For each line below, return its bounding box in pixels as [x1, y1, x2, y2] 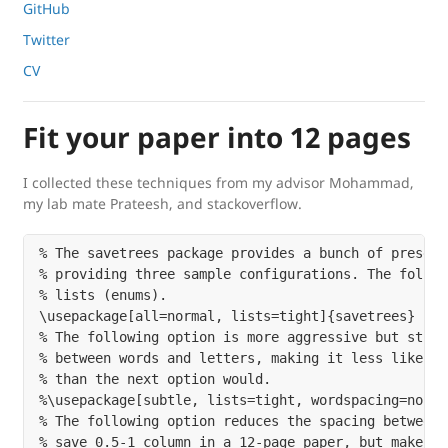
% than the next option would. [39, 371, 271, 388]
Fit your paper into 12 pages [23, 118, 411, 157]
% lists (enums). [39, 287, 167, 304]
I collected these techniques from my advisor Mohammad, [23, 173, 414, 193]
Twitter [23, 30, 70, 50]
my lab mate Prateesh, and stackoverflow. [23, 194, 302, 214]
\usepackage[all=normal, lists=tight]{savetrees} [39, 308, 415, 325]
